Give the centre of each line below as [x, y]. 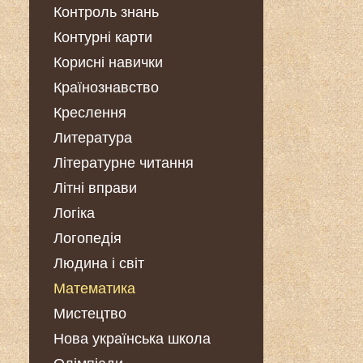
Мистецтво [90, 314]
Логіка [74, 213]
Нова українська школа [132, 339]
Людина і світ [98, 263]
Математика [94, 288]
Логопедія [87, 238]
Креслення [90, 113]
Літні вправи [95, 188]
